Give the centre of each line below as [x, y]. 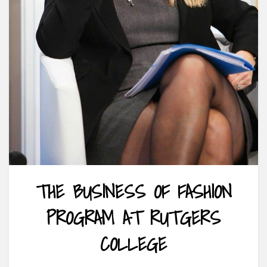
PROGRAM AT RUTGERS [133, 218]
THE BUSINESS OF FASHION [133, 192]
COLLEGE [133, 244]
